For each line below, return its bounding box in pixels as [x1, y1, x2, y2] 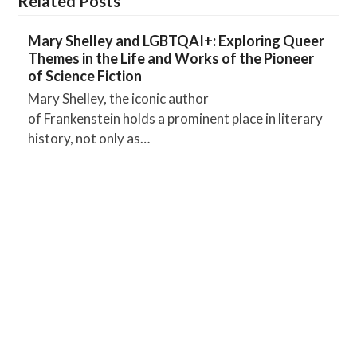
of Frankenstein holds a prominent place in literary [27, 110, 323, 127]
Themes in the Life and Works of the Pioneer [27, 49, 314, 68]
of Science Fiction [27, 67, 142, 85]
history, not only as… [27, 130, 150, 147]
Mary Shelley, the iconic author [27, 90, 209, 108]
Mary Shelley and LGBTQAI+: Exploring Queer [27, 32, 324, 50]
